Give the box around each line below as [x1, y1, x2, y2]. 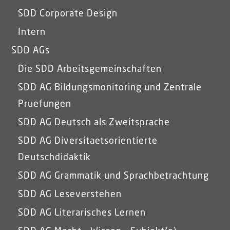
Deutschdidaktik [18, 152, 91, 162]
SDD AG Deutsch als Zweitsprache [18, 118, 170, 127]
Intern [18, 27, 46, 37]
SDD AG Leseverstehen [18, 189, 122, 199]
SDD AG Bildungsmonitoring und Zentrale [18, 83, 202, 92]
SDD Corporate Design [18, 9, 118, 18]
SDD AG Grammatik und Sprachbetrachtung [18, 171, 209, 181]
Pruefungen [18, 99, 72, 109]
